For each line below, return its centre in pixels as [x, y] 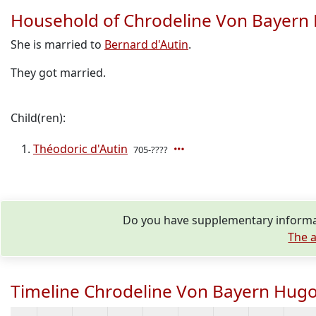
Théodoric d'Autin [80, 149]
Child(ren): [38, 118]
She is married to [57, 44]
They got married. [58, 73]
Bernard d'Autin [146, 44]
